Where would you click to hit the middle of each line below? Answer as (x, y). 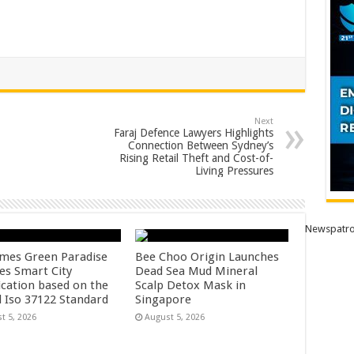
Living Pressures (234, 171)
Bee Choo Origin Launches (207, 257)
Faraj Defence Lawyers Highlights (193, 133)
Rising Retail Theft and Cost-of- (196, 158)
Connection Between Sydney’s (200, 145)
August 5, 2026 (175, 317)
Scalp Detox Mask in (191, 285)
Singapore (164, 299)
